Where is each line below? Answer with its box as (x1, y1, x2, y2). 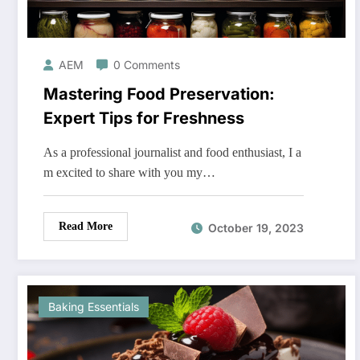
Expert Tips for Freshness (43, 108, 244, 129)
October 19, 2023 (208, 220, 304, 235)
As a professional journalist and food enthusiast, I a (43, 145, 301, 160)
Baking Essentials (48, 300, 139, 314)
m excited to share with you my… (43, 166, 215, 180)
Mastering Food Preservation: (43, 84, 275, 104)
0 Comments (113, 58, 180, 72)
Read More (59, 220, 112, 233)
